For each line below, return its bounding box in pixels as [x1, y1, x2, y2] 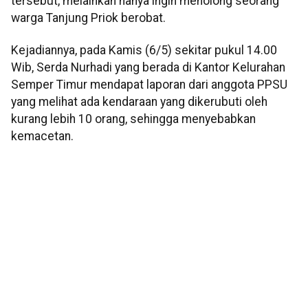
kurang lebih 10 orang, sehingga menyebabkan [11, 112, 256, 126]
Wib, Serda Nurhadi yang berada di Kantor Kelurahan [11, 60, 285, 75]
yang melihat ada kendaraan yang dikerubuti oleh [11, 95, 267, 109]
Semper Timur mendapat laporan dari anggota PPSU [11, 78, 287, 92]
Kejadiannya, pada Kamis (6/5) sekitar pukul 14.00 [11, 43, 277, 58]
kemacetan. [11, 129, 74, 144]
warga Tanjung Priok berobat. [11, 10, 166, 25]
